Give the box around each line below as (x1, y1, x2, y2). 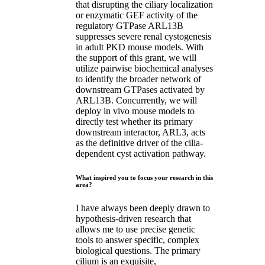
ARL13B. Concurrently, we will (76, 95, 197, 105)
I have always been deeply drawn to (76, 202, 210, 213)
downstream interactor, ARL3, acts (76, 127, 205, 137)
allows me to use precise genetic (76, 224, 195, 234)
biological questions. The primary (76, 245, 201, 256)
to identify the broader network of (76, 73, 201, 84)
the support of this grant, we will (76, 52, 196, 63)
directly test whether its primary (76, 116, 193, 127)
